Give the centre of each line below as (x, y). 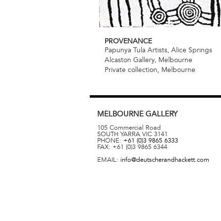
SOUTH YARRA (119, 134)
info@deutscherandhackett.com (165, 160)
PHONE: (110, 140)
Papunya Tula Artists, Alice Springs (158, 50)
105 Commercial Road (129, 128)
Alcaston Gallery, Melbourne (148, 60)
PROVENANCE (128, 41)
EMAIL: (109, 160)
